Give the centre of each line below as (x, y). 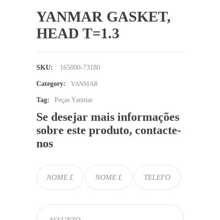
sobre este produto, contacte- (109, 130)
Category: (51, 84)
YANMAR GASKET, (104, 16)
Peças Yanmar (74, 100)
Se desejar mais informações (108, 117)
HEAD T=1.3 (78, 33)
